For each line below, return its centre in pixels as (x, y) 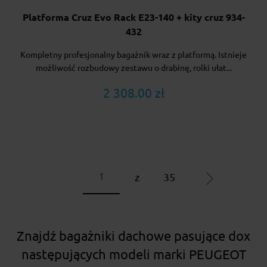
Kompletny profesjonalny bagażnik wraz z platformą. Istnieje (133, 55)
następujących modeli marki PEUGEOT (133, 254)
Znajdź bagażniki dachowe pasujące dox (133, 235)
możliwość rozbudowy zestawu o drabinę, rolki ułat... (133, 68)
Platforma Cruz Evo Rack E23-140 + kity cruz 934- (133, 17)
